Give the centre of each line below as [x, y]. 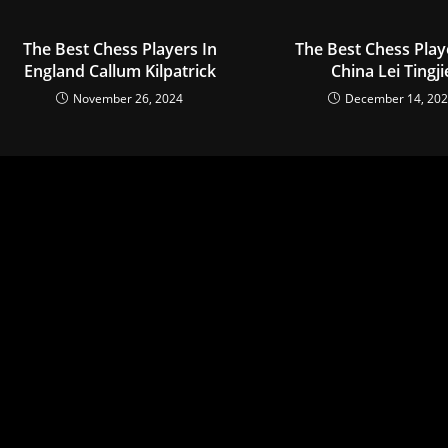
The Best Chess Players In [119, 49]
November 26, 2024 [128, 99]
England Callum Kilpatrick [119, 71]
